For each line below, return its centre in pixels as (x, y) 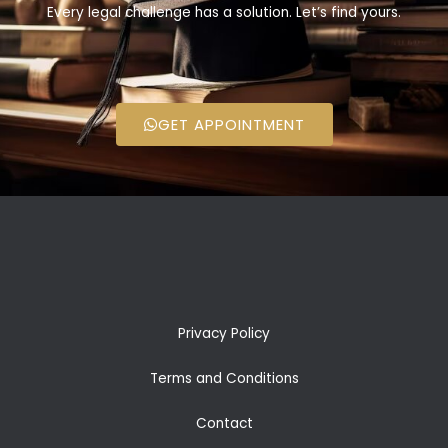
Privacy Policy (224, 334)
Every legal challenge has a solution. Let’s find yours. (224, 12)
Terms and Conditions (224, 379)
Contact (224, 424)
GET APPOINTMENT (231, 125)
